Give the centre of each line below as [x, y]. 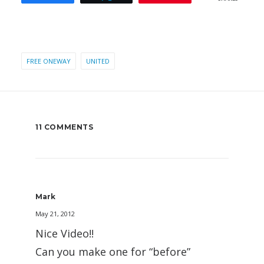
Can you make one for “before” [113, 252]
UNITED [98, 61]
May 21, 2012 [55, 214]
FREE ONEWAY [49, 61]
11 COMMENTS [65, 127]
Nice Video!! [65, 233]
